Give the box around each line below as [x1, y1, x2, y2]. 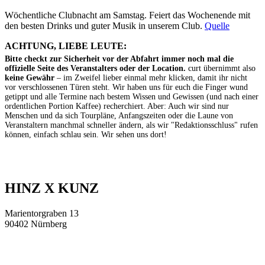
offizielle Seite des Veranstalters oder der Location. [5, 63, 186, 73]
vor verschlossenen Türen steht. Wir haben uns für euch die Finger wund [5, 82, 248, 92]
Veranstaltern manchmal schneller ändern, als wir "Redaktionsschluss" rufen [5, 120, 258, 130]
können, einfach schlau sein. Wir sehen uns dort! [5, 130, 167, 139]
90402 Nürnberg [5, 219, 67, 230]
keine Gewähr [5, 73, 54, 82]
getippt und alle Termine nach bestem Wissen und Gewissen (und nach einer [5, 92, 258, 101]
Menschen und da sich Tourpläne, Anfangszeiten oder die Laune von [5, 111, 233, 120]
